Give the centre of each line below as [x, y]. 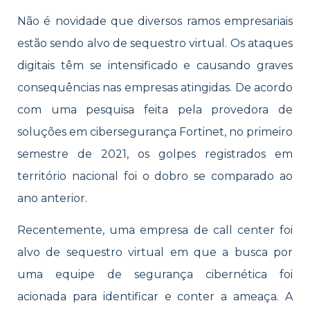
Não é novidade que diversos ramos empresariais [155, 21]
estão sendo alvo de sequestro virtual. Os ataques [155, 43]
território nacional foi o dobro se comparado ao [155, 176]
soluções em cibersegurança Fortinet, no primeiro [155, 132]
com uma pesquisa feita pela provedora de [155, 110]
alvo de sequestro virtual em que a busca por [155, 253]
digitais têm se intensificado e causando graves [155, 65]
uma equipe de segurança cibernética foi [155, 275]
